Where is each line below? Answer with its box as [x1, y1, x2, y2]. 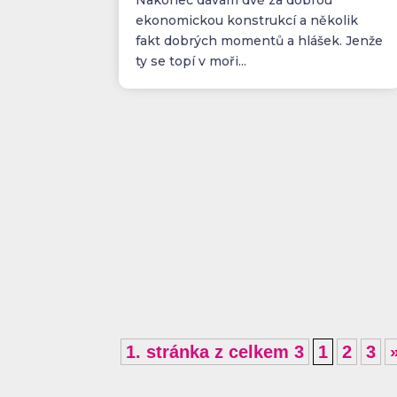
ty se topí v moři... [136, 52, 247, 69]
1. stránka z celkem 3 [126, 341, 305, 362]
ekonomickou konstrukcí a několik [136, 12, 359, 28]
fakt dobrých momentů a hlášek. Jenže [136, 32, 384, 49]
